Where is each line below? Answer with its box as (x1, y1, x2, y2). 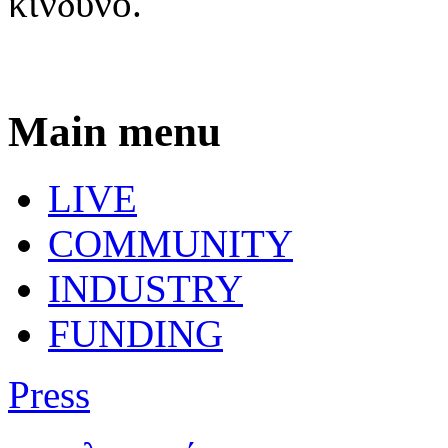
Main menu (8, 107, 221, 155)
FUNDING (48, 311, 223, 355)
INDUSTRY (48, 266, 243, 310)
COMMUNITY (48, 221, 293, 265)
